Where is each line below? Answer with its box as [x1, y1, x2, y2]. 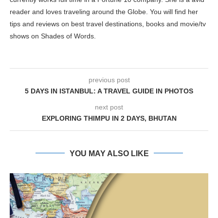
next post [95, 103, 123, 111]
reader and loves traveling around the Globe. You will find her [10, 7, 198, 16]
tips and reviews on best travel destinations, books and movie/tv [10, 19, 206, 28]
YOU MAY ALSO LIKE [69, 149, 149, 158]
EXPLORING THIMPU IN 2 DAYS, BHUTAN [41, 114, 177, 122]
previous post [88, 75, 130, 84]
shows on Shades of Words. [10, 32, 96, 40]
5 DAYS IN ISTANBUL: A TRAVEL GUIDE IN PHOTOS [25, 87, 193, 95]
